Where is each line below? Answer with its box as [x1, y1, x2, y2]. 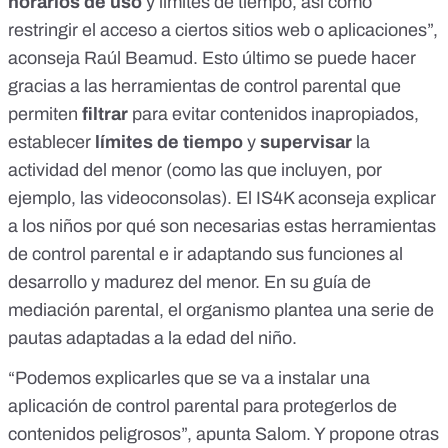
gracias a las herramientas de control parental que [8, 76, 401, 97]
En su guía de [264, 272, 371, 293]
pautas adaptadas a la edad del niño [8, 328, 292, 349]
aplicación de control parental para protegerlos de [8, 396, 397, 417]
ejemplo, [8, 188, 80, 209]
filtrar [82, 104, 128, 125]
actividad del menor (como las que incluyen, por [8, 160, 382, 181]
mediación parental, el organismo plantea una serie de [8, 300, 434, 321]
